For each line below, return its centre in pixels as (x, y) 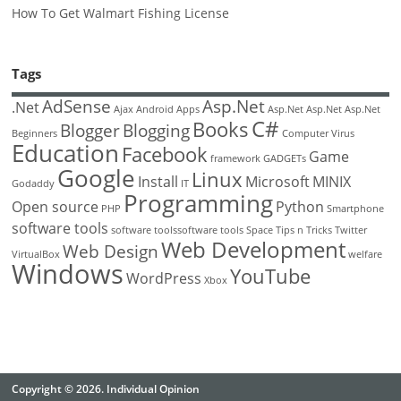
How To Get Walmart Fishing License (121, 13)
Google (97, 179)
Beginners (35, 134)
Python (300, 207)
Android (155, 110)
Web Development (254, 250)
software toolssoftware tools (178, 230)
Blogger (90, 131)
